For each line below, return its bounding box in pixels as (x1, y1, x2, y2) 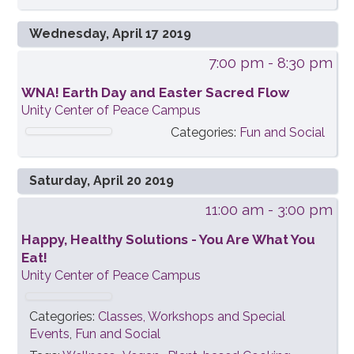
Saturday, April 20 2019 (29, 173, 175, 189)
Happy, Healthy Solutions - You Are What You (21, 232, 316, 248)
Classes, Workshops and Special (98, 309, 286, 325)
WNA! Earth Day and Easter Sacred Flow (21, 85, 290, 101)
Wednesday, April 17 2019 (29, 26, 192, 42)
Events (29, 326, 70, 342)
